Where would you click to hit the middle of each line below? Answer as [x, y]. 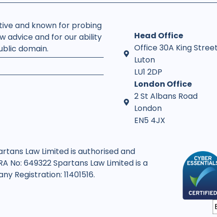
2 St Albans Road [166, 96]
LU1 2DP [148, 72]
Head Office [158, 36]
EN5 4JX [149, 121]
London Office [163, 84]
